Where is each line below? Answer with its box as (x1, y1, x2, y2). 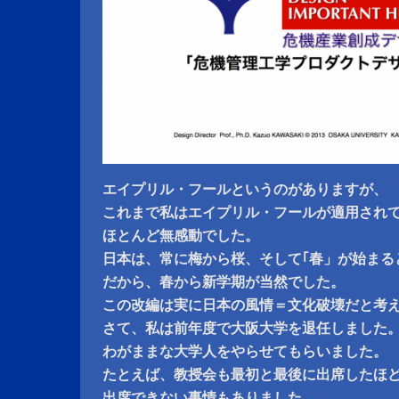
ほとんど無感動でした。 (102, 228, 259, 243)
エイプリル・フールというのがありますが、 (102, 182, 387, 197)
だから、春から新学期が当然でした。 (102, 274, 345, 289)
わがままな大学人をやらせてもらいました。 (102, 344, 387, 359)
